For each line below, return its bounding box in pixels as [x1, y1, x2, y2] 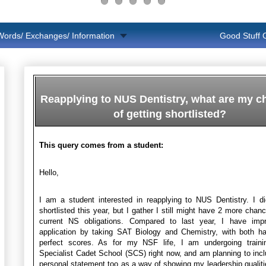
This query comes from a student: [39, 140, 163, 150]
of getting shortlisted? [113, 107, 226, 120]
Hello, [39, 167, 59, 177]
